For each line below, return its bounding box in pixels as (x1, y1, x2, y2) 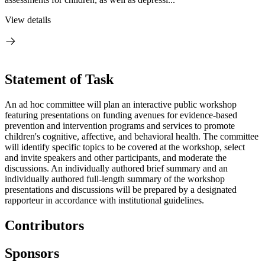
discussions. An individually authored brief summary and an (5, 163, 228, 173)
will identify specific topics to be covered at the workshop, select (5, 141, 245, 152)
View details (5, 15, 51, 25)
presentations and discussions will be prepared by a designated (5, 184, 237, 195)
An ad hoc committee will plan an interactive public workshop (5, 99, 237, 109)
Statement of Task (5, 71, 114, 87)
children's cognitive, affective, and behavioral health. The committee (5, 131, 258, 141)
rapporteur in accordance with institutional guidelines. (5, 195, 204, 205)
